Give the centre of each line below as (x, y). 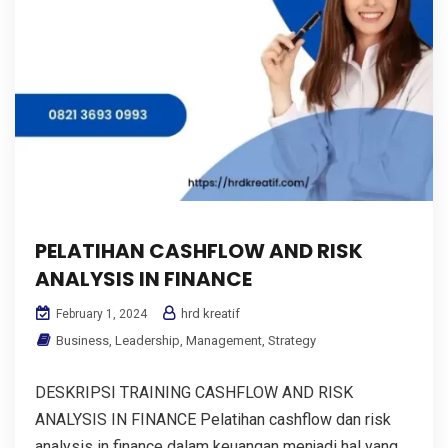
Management (224, 340)
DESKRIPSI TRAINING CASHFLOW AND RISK (194, 392)
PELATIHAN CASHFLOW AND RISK (199, 250)
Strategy (292, 340)
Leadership (147, 340)
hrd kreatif (209, 313)
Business (82, 340)
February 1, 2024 (100, 313)
